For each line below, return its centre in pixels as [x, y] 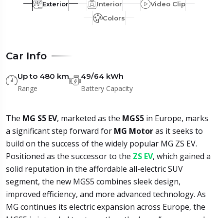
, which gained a [182, 156]
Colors [114, 18]
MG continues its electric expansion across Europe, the [106, 207]
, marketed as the [90, 118]
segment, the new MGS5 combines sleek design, [93, 182]
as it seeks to [179, 131]
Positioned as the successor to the [68, 156]
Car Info [26, 56]
